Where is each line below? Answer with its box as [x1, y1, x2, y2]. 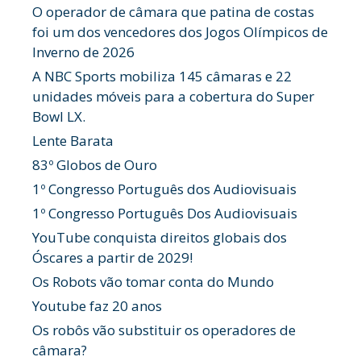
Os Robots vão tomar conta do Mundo [32, 272, 274, 292]
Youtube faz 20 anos [32, 297, 162, 316]
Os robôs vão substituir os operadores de [32, 321, 296, 340]
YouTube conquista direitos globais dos [32, 228, 287, 247]
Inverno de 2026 [32, 43, 135, 62]
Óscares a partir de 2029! [32, 248, 193, 268]
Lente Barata [32, 131, 114, 151]
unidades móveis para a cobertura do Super [32, 87, 314, 106]
